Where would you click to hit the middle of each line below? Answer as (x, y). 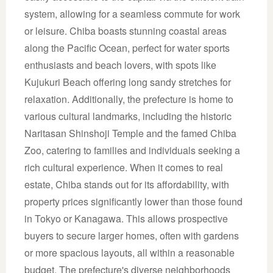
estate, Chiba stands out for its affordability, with (127, 184)
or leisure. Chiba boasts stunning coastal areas (126, 30)
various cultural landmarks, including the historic (128, 116)
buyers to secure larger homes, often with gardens (132, 235)
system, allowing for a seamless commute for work (132, 13)
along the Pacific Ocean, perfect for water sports (127, 48)
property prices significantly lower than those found (133, 201)
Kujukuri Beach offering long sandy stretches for (128, 82)
